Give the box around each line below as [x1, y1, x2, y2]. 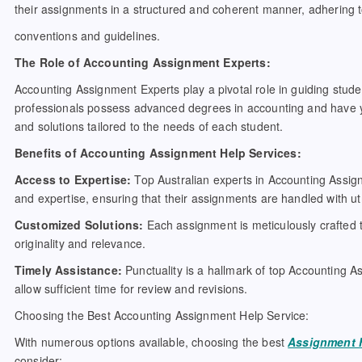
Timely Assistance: [15, 262, 122, 278]
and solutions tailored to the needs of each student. [15, 118, 284, 134]
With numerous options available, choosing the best [15, 334, 288, 350]
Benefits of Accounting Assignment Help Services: [15, 145, 301, 161]
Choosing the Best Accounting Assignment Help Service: [15, 307, 309, 323]
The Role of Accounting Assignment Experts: [15, 54, 271, 70]
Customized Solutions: [15, 217, 144, 233]
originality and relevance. [15, 235, 146, 251]
